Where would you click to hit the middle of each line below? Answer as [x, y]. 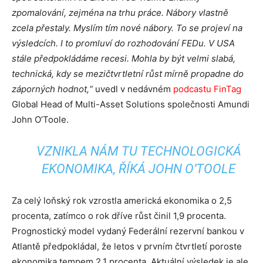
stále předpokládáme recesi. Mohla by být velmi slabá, [124, 58]
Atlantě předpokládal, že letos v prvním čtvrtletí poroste [127, 246]
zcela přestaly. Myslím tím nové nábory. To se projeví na [127, 28]
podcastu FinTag [207, 89]
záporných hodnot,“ [52, 89]
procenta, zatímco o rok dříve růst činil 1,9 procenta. [119, 216]
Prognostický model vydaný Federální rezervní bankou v [128, 231]
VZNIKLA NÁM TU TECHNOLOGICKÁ [139, 151]
